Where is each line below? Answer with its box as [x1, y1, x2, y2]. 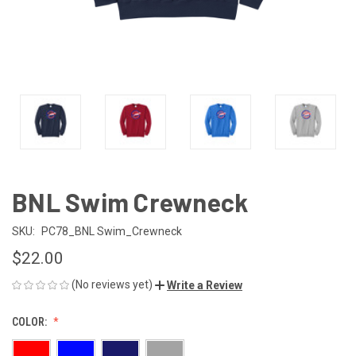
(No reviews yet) [72, 277, 153, 291]
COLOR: [12, 315, 49, 328]
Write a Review [167, 278, 242, 292]
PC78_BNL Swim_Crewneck [41, 224, 182, 238]
